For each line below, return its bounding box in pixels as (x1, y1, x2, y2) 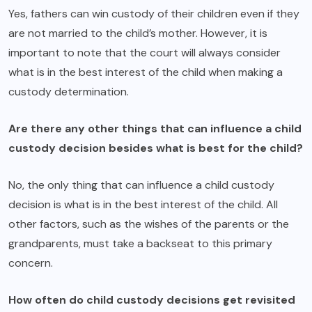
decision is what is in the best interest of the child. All (8, 197, 278, 212)
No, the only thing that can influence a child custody (8, 178, 274, 193)
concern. (8, 256, 53, 271)
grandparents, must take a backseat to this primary (8, 236, 272, 251)
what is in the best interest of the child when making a (8, 65, 283, 80)
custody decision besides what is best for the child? (8, 141, 303, 156)
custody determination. (8, 84, 129, 100)
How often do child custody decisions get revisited (8, 292, 295, 308)
